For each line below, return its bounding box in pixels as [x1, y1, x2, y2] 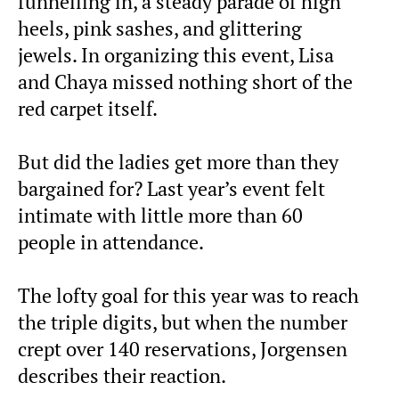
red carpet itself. [18, 96, 158, 122]
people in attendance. [18, 230, 204, 256]
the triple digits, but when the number [18, 310, 347, 336]
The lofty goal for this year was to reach [18, 283, 359, 309]
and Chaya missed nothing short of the [18, 69, 353, 95]
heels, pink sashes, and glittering [18, 16, 302, 42]
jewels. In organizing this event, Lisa [18, 43, 334, 69]
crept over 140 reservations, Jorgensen [18, 337, 347, 362]
